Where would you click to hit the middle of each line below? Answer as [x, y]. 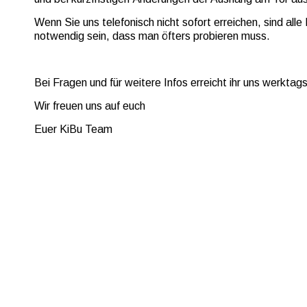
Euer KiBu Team [73, 129]
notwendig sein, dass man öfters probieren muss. [152, 36]
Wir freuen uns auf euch [91, 106]
